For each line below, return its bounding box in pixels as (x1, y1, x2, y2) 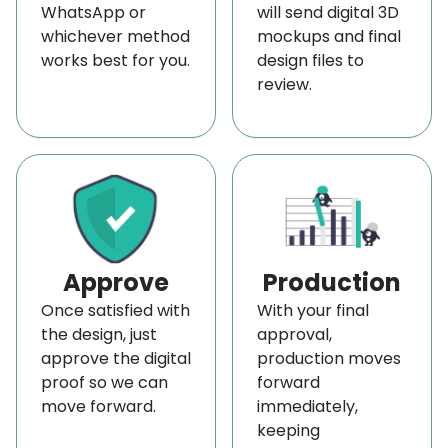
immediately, (257, 394, 358, 418)
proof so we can (41, 370, 168, 394)
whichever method (41, 24, 190, 48)
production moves (257, 346, 401, 370)
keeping (257, 418, 320, 442)
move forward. (41, 394, 156, 418)
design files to (257, 48, 364, 72)
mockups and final (257, 24, 401, 48)
